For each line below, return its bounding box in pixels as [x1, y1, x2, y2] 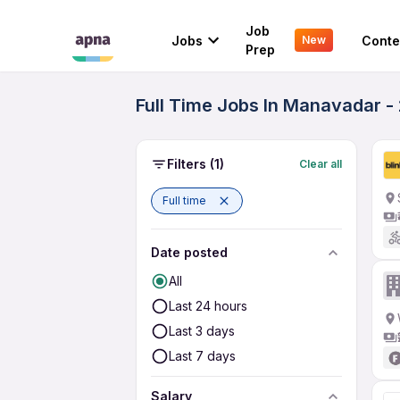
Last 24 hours [169, 298, 247, 313]
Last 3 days [169, 323, 235, 338]
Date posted [151, 245, 228, 260]
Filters [167, 156, 206, 171]
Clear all [299, 156, 342, 171]
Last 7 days [169, 348, 236, 363]
